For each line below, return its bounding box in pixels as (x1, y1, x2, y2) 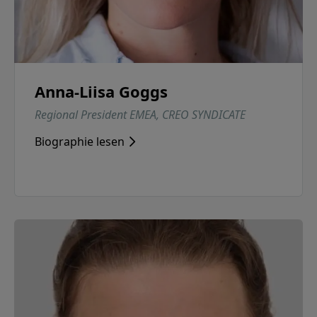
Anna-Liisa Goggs (35, 81, 168, 103)
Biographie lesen (35, 134, 125, 150)
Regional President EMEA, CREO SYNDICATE (35, 107, 246, 123)
